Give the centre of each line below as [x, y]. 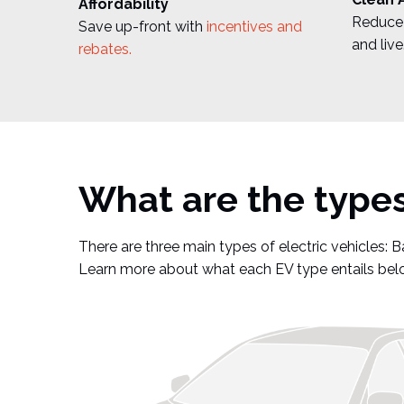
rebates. [105, 50]
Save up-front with [142, 27]
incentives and [254, 27]
